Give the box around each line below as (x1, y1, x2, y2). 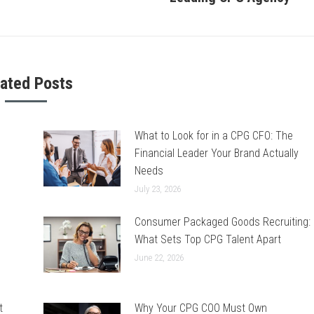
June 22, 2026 (134, 252, 184, 264)
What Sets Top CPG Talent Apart (134, 233, 281, 247)
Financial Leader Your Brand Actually (134, 146, 299, 161)
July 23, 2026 (134, 184, 181, 195)
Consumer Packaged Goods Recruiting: (134, 215, 310, 229)
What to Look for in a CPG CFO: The (134, 129, 293, 143)
